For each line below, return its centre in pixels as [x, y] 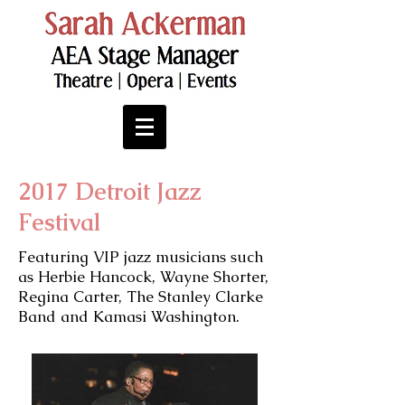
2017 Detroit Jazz [110, 192]
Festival [59, 222]
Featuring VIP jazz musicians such [141, 257]
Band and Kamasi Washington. [131, 316]
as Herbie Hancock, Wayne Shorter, [143, 277]
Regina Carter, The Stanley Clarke [141, 297]
